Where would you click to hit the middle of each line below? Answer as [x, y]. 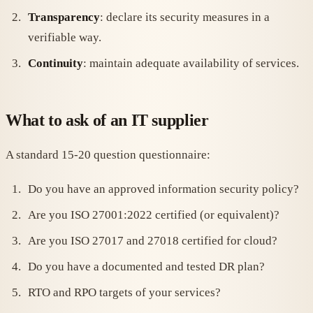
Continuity [56, 64]
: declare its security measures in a [185, 17]
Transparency [64, 17]
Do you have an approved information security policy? [163, 189]
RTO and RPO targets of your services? [124, 293]
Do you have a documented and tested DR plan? [146, 267]
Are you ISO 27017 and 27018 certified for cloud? [153, 241]
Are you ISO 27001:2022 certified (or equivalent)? [154, 215]
